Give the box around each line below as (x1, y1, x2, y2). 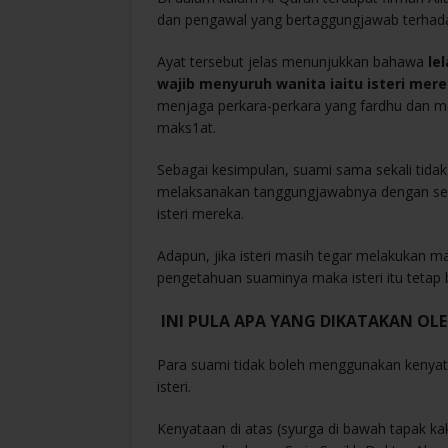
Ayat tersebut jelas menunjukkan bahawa (157, 51, 428, 71)
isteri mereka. (157, 203, 244, 223)
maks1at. (157, 117, 216, 137)
